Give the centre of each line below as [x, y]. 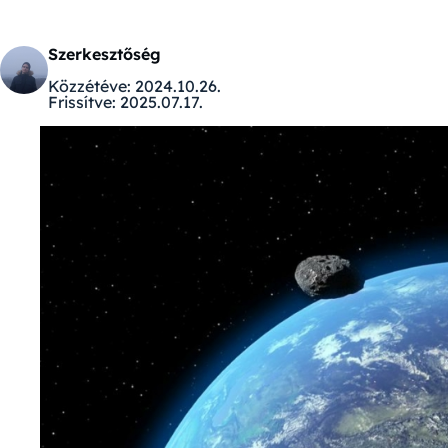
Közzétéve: [89, 86]
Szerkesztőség [104, 54]
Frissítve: [82, 102]
